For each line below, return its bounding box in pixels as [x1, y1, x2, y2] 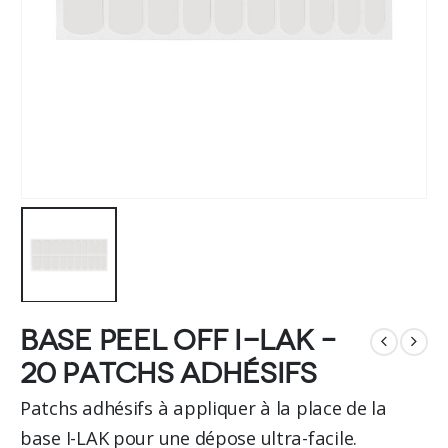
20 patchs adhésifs [20, 356, 317, 391]
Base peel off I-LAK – [20, 323, 338, 358]
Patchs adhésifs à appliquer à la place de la [20, 394, 387, 420]
